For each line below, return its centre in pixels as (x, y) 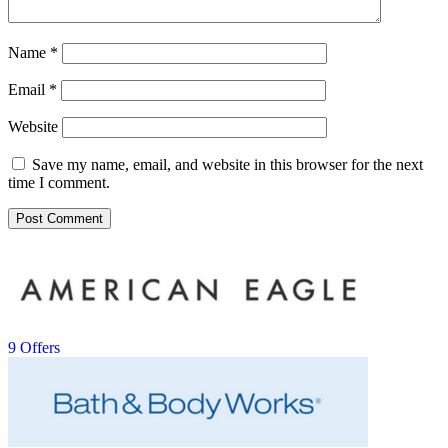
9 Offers (34, 347)
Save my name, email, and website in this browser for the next (227, 164)
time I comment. (59, 182)
